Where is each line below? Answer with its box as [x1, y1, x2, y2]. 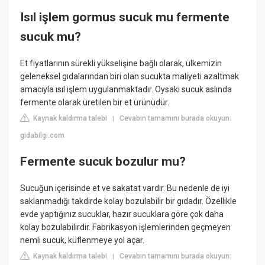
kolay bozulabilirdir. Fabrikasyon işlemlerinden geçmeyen [20, 222, 231, 232]
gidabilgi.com [20, 131, 65, 140]
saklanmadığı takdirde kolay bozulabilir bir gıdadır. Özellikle [20, 196, 237, 206]
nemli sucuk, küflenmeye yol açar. [20, 235, 145, 245]
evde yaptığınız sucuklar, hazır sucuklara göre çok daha [20, 209, 224, 219]
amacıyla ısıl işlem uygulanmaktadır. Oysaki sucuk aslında [20, 85, 232, 95]
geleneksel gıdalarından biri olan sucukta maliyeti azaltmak [20, 72, 240, 82]
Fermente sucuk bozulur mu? [20, 154, 186, 169]
